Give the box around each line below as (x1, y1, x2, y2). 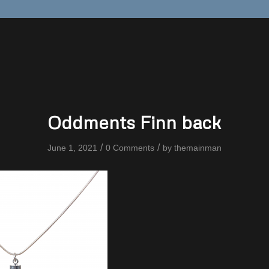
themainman (174, 143, 222, 153)
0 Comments (106, 143, 154, 153)
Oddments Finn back (47, 111, 222, 133)
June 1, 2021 (47, 143, 97, 153)
